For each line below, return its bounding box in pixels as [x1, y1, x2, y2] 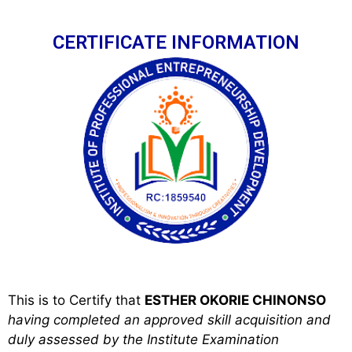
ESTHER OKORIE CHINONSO [145, 291, 326, 308]
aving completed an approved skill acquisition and [16, 311, 331, 328]
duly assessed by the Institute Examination [8, 331, 279, 347]
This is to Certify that [8, 291, 145, 308]
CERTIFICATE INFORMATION [53, 31, 299, 53]
